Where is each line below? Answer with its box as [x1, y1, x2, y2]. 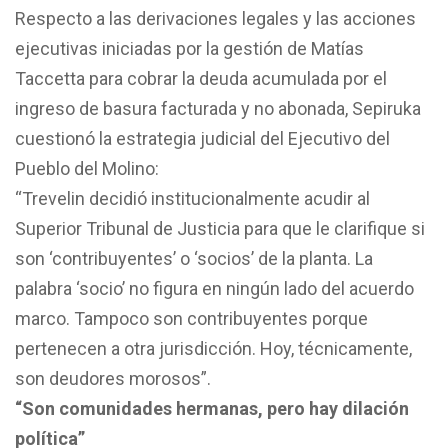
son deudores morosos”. [15, 367, 211, 389]
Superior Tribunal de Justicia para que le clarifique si [15, 217, 425, 239]
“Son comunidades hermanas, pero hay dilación [15, 397, 409, 419]
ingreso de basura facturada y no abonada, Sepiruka [15, 97, 421, 119]
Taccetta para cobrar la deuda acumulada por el [15, 67, 387, 89]
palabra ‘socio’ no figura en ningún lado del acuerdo [15, 277, 414, 299]
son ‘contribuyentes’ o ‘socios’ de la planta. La [15, 247, 373, 269]
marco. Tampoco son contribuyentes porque [15, 307, 368, 329]
